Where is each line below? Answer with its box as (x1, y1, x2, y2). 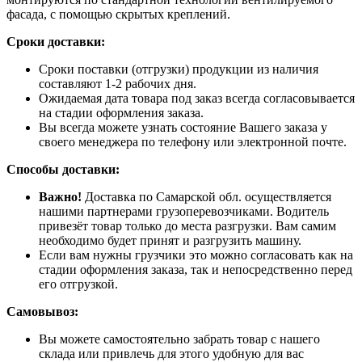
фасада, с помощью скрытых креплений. (6, 6, 230, 21)
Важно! (39, 189, 82, 204)
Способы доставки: (6, 162, 120, 176)
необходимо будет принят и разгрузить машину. (39, 233, 301, 247)
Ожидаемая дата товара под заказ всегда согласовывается (39, 90, 355, 105)
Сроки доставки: (6, 34, 105, 48)
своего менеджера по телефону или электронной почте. (39, 134, 347, 149)
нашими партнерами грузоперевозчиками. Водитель (39, 204, 329, 218)
